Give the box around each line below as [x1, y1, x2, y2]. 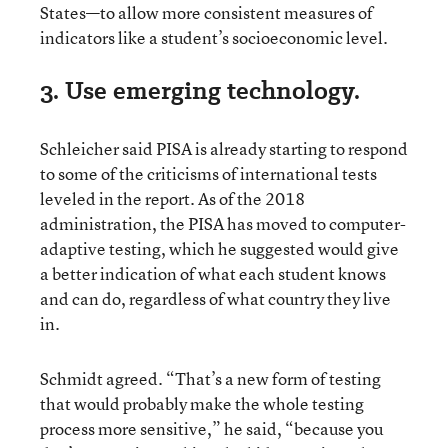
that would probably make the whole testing [40, 392, 364, 415]
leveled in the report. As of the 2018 [40, 187, 305, 210]
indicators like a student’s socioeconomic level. [40, 26, 388, 49]
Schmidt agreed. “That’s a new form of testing [40, 367, 381, 390]
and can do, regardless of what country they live [40, 287, 391, 310]
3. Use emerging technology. [40, 73, 360, 108]
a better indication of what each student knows [40, 262, 386, 285]
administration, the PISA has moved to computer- [40, 212, 406, 235]
